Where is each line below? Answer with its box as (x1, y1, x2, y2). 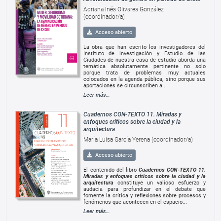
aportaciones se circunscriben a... (83, 82, 167, 89)
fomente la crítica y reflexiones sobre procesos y (83, 192, 206, 199)
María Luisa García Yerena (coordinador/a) (83, 136, 193, 143)
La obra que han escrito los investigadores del (83, 44, 206, 51)
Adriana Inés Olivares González (83, 6, 164, 13)
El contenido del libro (83, 166, 139, 173)
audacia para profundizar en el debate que (83, 185, 206, 192)
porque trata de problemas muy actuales (83, 70, 206, 76)
